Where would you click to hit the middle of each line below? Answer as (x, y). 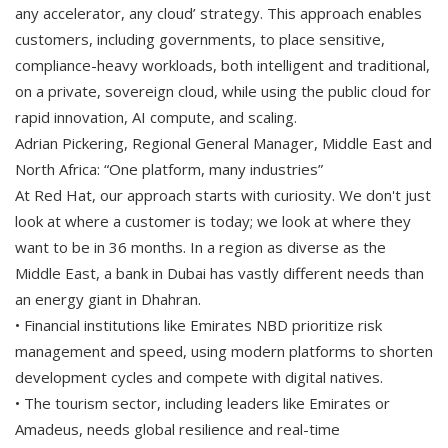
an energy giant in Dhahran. (108, 298)
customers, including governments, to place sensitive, (200, 38)
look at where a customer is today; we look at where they (213, 220)
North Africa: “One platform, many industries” (169, 168)
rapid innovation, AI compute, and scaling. (156, 116)
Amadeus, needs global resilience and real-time (177, 428)
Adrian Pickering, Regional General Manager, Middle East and (223, 142)
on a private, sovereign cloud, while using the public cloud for (223, 90)
